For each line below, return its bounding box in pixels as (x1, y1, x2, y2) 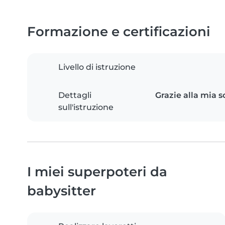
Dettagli (58, 90, 91, 100)
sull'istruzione (58, 102, 114, 113)
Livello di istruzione (58, 62, 136, 72)
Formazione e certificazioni (27, 24, 210, 40)
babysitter (27, 183, 96, 199)
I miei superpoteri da (27, 164, 167, 180)
